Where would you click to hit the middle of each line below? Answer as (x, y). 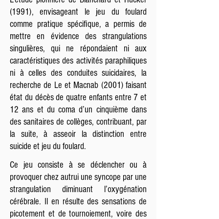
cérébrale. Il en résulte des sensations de (78, 202)
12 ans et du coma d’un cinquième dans (78, 110)
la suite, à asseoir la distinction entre (78, 134)
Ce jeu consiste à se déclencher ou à (78, 165)
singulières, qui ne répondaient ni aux (78, 49)
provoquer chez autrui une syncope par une (78, 177)
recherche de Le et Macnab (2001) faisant (78, 85)
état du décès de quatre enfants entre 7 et (78, 98)
